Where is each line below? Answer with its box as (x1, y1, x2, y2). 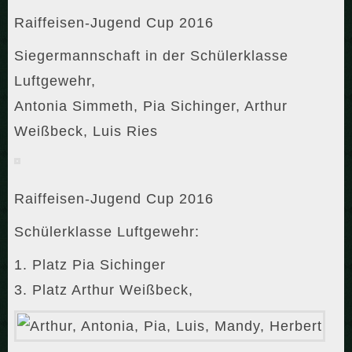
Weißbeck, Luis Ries (14, 123, 158, 140)
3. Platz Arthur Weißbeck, (14, 282, 193, 299)
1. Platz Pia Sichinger (14, 257, 166, 273)
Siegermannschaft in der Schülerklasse (14, 48, 288, 64)
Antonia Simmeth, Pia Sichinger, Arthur (14, 98, 288, 115)
